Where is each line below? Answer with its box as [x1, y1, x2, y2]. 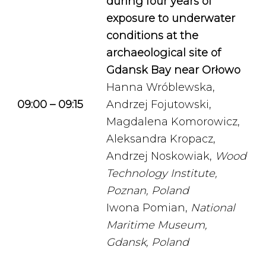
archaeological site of [106, 46, 221, 59]
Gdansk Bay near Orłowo [106, 64, 240, 77]
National [191, 201, 235, 214]
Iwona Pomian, [106, 201, 191, 214]
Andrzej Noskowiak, [106, 150, 215, 163]
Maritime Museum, [106, 218, 207, 232]
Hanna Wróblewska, [106, 81, 215, 94]
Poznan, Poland [106, 184, 189, 197]
